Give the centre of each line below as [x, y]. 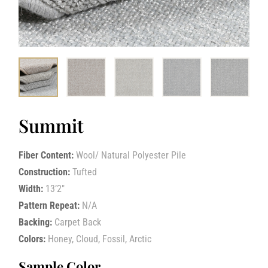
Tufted [85, 172]
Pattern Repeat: [49, 206]
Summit [51, 126]
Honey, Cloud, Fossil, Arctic [100, 239]
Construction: [45, 172]
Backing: [36, 223]
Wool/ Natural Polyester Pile [131, 156]
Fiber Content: [46, 156]
